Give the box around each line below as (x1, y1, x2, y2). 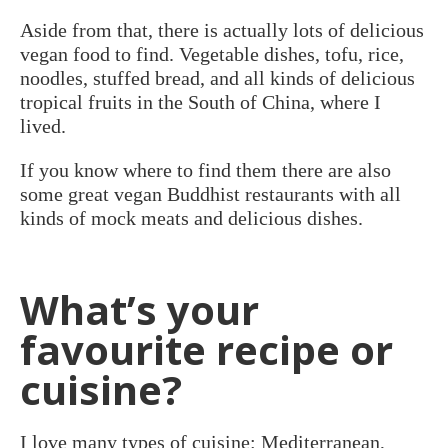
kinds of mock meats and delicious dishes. (20, 206, 363, 229)
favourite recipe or (20, 321, 393, 377)
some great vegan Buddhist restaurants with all (20, 182, 401, 205)
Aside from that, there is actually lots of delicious (20, 18, 424, 41)
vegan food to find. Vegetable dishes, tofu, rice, (20, 42, 404, 65)
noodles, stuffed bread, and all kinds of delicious (20, 66, 415, 89)
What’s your (20, 281, 259, 337)
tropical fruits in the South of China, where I (20, 90, 381, 113)
